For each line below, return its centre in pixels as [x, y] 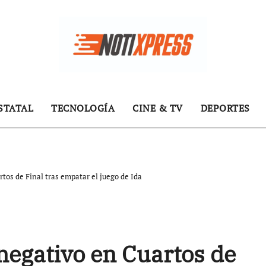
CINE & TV [158, 108]
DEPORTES [225, 108]
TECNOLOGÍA [83, 108]
